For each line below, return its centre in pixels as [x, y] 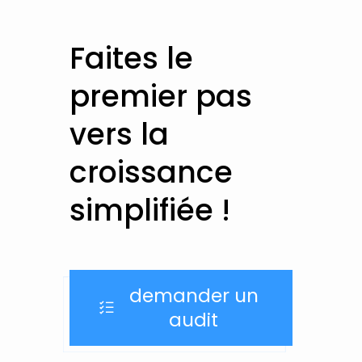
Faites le [132, 59]
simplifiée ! [150, 211]
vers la [120, 135]
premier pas [161, 97]
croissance [152, 173]
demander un [194, 295]
